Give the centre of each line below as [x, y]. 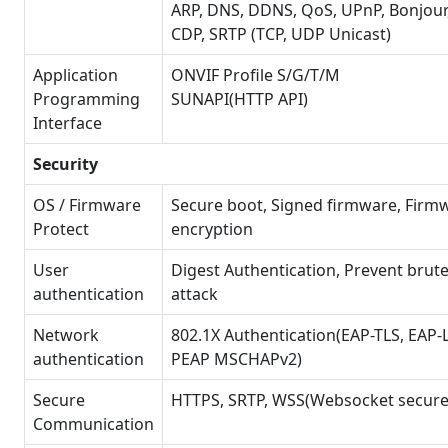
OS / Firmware [87, 205]
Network [66, 335]
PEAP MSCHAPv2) [236, 359]
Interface [67, 123]
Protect [61, 229]
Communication [93, 424]
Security [65, 164]
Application [75, 75]
